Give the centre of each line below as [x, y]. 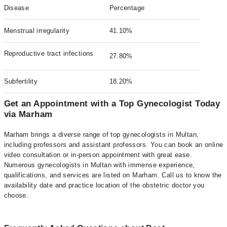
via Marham [28, 114]
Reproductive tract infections [49, 53]
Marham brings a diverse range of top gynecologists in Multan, [101, 135]
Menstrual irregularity [37, 31]
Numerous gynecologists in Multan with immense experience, [99, 165]
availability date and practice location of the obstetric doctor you [104, 185]
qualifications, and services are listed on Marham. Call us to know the [113, 175]
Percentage [127, 8]
